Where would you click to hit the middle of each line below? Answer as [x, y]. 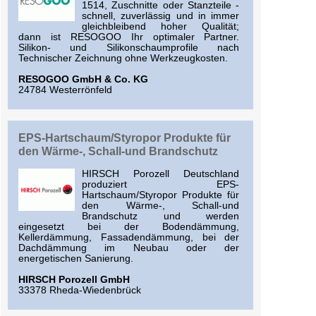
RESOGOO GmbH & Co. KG [83, 80]
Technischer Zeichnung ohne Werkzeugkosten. [123, 59]
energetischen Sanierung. [76, 259]
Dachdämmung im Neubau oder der [129, 248]
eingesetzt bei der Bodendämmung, [129, 227]
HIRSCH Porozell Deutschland [161, 174]
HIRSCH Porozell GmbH [74, 280]
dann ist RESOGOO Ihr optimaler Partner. [129, 37]
